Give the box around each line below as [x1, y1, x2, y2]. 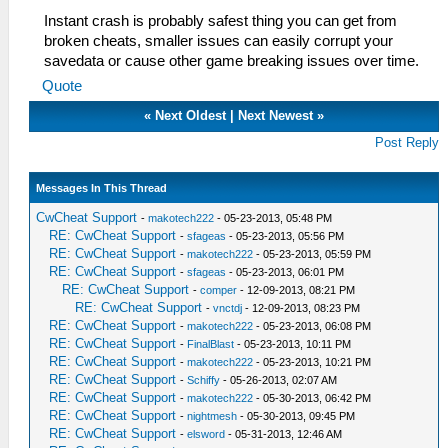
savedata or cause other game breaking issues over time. [44, 53, 419, 69]
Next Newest [238, 108, 314, 123]
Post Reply [375, 135, 440, 150]
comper [200, 284, 238, 296]
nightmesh [187, 410, 238, 422]
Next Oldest [155, 108, 227, 123]
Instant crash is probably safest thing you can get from [44, 13, 397, 29]
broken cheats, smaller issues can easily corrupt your [44, 33, 393, 49]
